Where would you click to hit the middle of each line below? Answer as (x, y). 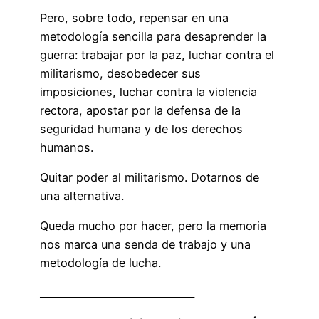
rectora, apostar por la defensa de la (140, 110)
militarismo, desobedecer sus (120, 73)
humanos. (67, 147)
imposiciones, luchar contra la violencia (148, 91)
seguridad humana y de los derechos (141, 129)
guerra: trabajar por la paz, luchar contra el (157, 54)
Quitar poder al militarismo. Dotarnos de (150, 177)
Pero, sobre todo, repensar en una (134, 17)
